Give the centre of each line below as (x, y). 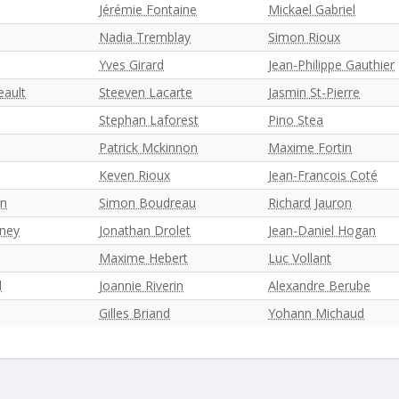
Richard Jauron (310, 203)
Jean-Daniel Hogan (322, 230)
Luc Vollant (300, 258)
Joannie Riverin (141, 285)
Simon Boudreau (147, 203)
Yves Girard (131, 65)
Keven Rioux (134, 175)
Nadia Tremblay (145, 37)
